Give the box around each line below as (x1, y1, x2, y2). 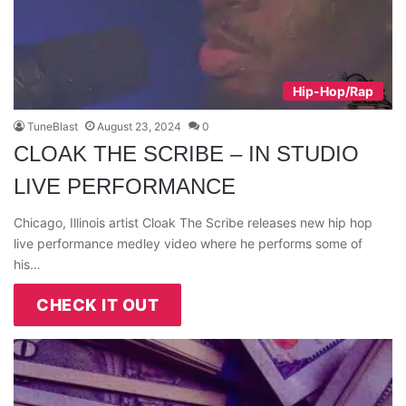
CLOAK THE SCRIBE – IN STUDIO (14, 141, 359, 167)
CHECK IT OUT (36, 295, 159, 315)
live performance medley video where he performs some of (14, 236, 362, 252)
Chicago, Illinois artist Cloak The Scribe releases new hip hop (14, 215, 372, 231)
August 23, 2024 (97, 120, 181, 134)
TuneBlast (27, 120, 78, 134)
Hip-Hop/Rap (293, 83, 373, 100)
